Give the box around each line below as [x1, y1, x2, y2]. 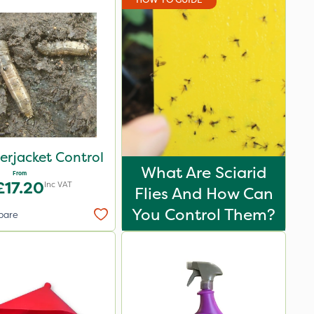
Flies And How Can [134, 183, 273, 204]
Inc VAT [43, 178, 72, 190]
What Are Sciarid [141, 162, 266, 183]
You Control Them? [132, 204, 275, 225]
